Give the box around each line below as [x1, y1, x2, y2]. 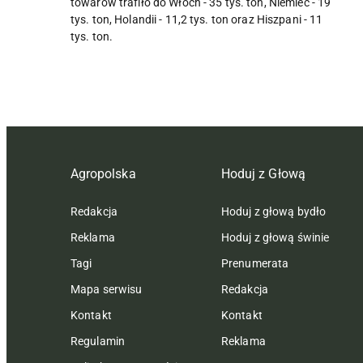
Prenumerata [221, 257, 289, 271]
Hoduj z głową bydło [221, 205, 327, 219]
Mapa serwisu [70, 283, 143, 297]
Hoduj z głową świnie [221, 231, 330, 245]
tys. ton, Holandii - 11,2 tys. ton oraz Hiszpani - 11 [70, 13, 323, 27]
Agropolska [70, 166, 136, 182]
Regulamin [70, 335, 126, 348]
